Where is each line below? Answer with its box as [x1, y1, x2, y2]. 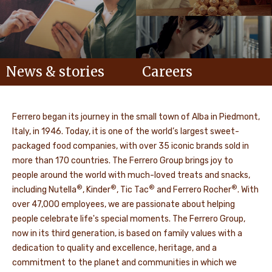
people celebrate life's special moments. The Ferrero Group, [12, 213, 245, 224]
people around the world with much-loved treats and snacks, [12, 169, 250, 180]
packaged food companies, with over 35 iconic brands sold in [12, 140, 249, 151]
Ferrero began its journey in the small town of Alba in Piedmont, [12, 111, 260, 122]
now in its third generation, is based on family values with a [12, 228, 242, 239]
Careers [142, 63, 192, 80]
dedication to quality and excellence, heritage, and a [12, 242, 217, 253]
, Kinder [83, 184, 110, 195]
